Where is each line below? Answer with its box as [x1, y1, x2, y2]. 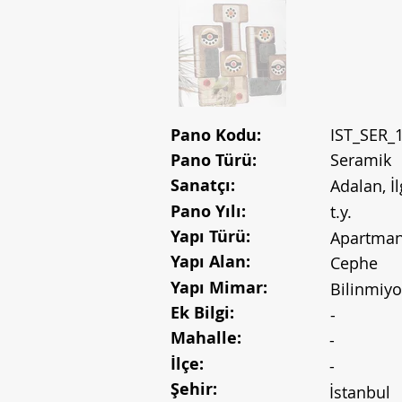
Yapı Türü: [170, 225, 250, 248]
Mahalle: [170, 327, 241, 349]
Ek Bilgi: [170, 301, 234, 324]
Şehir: [170, 378, 217, 400]
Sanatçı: [170, 174, 235, 197]
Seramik [330, 149, 391, 170]
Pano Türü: [170, 149, 257, 171]
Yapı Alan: [170, 250, 250, 273]
